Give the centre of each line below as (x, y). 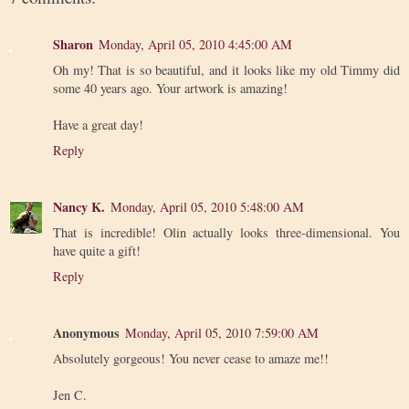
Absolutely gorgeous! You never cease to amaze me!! (191, 359)
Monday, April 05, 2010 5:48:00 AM (207, 207)
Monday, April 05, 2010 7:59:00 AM (222, 333)
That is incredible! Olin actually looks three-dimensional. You (226, 233)
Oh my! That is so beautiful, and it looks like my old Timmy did (226, 70)
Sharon (73, 45)
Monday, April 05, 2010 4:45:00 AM (195, 45)
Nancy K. (79, 207)
